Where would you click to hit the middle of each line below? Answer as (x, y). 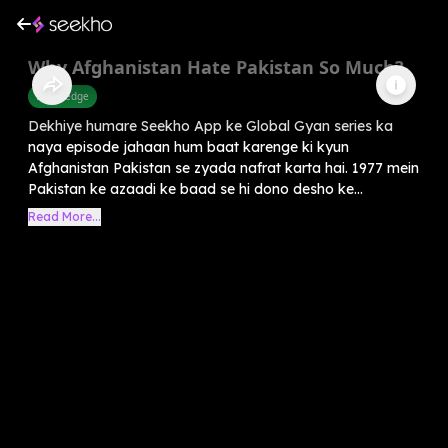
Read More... (64, 216)
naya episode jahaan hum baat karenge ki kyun (188, 146)
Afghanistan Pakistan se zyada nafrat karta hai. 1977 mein (223, 167)
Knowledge (62, 95)
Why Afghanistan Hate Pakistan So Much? (216, 66)
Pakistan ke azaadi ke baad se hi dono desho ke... (195, 188)
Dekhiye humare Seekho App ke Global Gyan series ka (210, 125)
